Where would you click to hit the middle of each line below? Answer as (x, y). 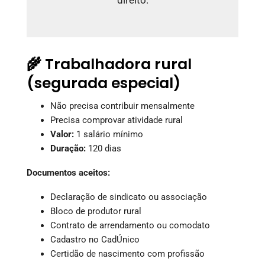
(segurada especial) (104, 83)
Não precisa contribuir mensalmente (122, 106)
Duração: (68, 148)
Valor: (62, 134)
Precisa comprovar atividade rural (117, 120)
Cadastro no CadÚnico (95, 239)
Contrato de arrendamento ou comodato (130, 225)
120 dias (104, 148)
